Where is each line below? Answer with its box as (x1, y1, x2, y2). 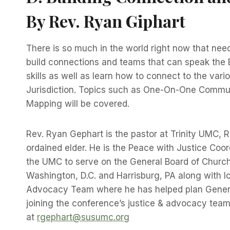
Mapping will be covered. (26, 99, 129, 109)
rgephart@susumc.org (37, 212, 129, 223)
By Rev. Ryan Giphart (26, 10, 185, 32)
